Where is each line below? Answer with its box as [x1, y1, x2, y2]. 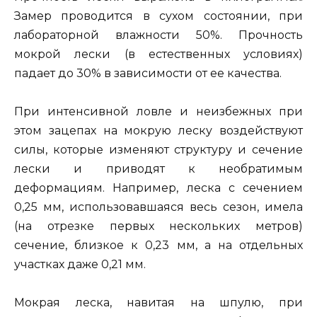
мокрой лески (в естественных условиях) [14, 47, 303, 61]
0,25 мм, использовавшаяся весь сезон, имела [14, 200, 303, 214]
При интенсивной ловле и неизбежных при [14, 104, 303, 118]
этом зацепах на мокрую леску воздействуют [14, 123, 303, 137]
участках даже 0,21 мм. [14, 257, 146, 271]
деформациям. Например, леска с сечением [14, 180, 303, 195]
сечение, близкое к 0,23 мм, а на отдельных [14, 238, 303, 252]
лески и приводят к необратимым [14, 161, 303, 175]
